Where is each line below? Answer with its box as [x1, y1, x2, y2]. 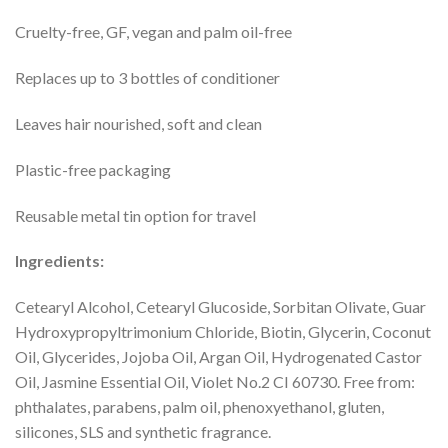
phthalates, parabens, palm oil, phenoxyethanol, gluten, [15, 397, 384, 417]
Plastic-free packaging [15, 159, 171, 179]
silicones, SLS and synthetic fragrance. [15, 422, 271, 442]
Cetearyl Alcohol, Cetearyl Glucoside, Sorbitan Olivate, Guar [15, 297, 426, 317]
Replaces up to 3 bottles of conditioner [15, 68, 280, 88]
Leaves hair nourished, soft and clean [15, 114, 262, 134]
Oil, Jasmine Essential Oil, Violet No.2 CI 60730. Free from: [15, 372, 415, 392]
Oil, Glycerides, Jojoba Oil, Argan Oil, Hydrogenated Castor [15, 347, 422, 367]
